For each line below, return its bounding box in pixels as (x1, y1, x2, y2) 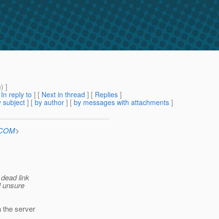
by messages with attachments (74, 97, 169, 108)
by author (35, 97, 64, 108)
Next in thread (42, 89, 85, 100)
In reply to (1, 89, 32, 100)
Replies (95, 89, 118, 100)
